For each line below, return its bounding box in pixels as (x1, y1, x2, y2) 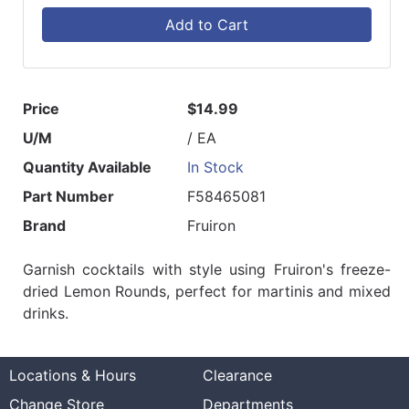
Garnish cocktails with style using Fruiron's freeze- (23, 260, 391, 279)
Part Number (23, 187, 114, 206)
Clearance (202, 366, 272, 385)
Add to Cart (165, 16, 248, 35)
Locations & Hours (9, 366, 136, 385)
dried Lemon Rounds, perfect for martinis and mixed (23, 282, 391, 301)
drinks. (23, 304, 68, 323)
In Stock (187, 158, 245, 177)
